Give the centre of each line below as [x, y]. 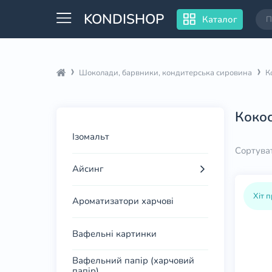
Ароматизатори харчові [123, 201]
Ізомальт [91, 137]
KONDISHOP [124, 19]
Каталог [219, 19]
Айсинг [88, 169]
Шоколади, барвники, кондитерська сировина [166, 73]
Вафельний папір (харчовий [134, 261]
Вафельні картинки [115, 233]
